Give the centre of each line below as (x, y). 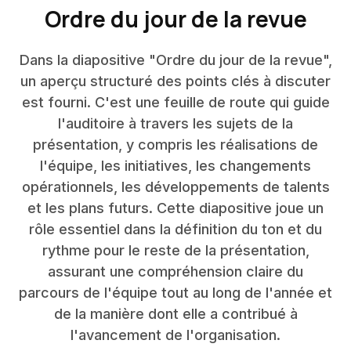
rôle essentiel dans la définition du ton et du (175, 229)
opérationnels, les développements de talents (175, 187)
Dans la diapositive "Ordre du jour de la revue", (175, 60)
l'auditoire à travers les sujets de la (175, 123)
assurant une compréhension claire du (175, 271)
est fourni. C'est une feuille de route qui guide (175, 102)
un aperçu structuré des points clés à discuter (175, 81)
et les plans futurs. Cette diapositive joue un (175, 208)
